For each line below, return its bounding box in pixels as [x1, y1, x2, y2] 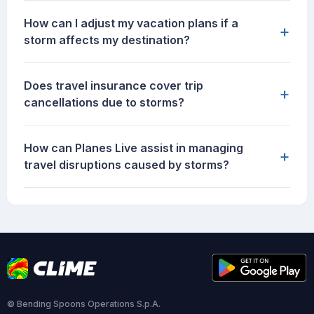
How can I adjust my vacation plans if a [24, 16, 238, 31]
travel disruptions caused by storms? [24, 158, 229, 172]
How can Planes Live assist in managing [24, 141, 243, 156]
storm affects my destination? [24, 33, 190, 48]
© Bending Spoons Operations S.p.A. [7, 299, 161, 310]
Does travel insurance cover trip [24, 78, 203, 93]
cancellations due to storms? [24, 95, 184, 110]
